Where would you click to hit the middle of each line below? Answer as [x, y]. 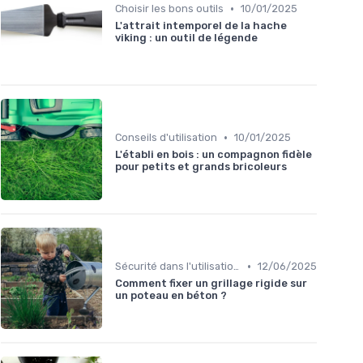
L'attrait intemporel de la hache [201, 26]
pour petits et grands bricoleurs [201, 167]
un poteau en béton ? [171, 296]
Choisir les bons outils [169, 9]
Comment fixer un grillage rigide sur [211, 284]
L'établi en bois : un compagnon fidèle [214, 155]
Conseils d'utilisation [166, 138]
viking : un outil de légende [186, 38]
